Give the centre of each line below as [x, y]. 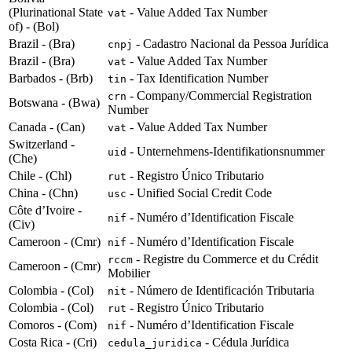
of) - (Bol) [34, 27]
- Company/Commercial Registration [219, 96]
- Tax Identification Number [197, 79]
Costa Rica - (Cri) [53, 343]
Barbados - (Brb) [51, 79]
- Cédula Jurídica [246, 343]
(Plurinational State [56, 13]
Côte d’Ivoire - [45, 211]
